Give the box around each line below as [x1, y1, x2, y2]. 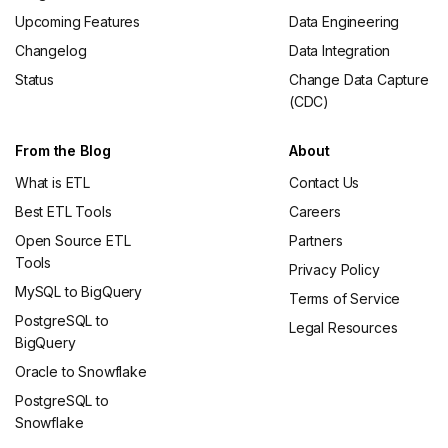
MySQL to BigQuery [15, 282, 143, 300]
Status [15, 71, 54, 88]
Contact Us [289, 173, 360, 191]
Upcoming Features [15, 13, 141, 30]
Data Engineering [289, 13, 400, 30]
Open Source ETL [15, 231, 131, 249]
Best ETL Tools [15, 202, 112, 220]
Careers [289, 202, 341, 220]
